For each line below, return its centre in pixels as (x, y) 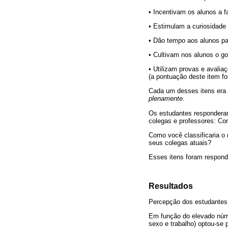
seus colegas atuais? (180, 142)
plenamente (166, 99)
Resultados (171, 186)
